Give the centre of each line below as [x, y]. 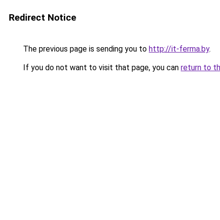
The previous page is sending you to [85, 49]
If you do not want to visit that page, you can [101, 68]
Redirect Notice [42, 17]
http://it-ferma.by [179, 49]
